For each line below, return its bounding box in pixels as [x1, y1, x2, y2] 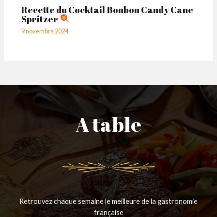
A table [76, 111, 141, 138]
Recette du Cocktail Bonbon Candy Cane [21, 4, 194, 16]
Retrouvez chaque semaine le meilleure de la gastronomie [19, 197, 198, 205]
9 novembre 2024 [21, 27, 69, 35]
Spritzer [21, 13, 60, 25]
